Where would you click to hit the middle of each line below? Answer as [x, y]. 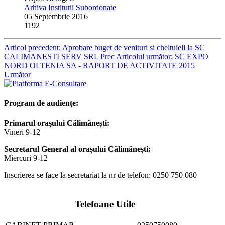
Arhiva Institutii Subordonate [70, 7]
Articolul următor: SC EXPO [162, 56]
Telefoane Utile [105, 204]
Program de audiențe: [41, 103]
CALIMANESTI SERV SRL [52, 56]
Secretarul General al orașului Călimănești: [77, 149]
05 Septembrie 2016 [56, 16]
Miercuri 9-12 [26, 158]
